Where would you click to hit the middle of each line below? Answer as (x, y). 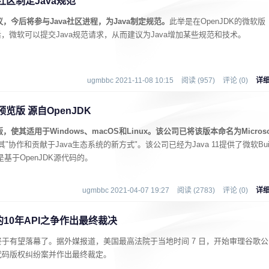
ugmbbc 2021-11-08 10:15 (130, 80)
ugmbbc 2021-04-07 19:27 (126, 190)
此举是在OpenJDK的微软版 (217, 21)
